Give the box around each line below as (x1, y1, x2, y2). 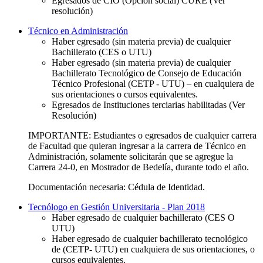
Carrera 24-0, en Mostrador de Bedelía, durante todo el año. (28, 161, 249, 172)
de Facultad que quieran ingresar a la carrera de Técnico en (28, 140, 246, 151)
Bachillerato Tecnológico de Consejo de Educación (52, 68, 241, 78)
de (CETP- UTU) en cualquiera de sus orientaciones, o (52, 244, 255, 254)
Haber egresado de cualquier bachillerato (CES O (52, 212, 235, 222)
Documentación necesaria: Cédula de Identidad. (28, 181, 205, 192)
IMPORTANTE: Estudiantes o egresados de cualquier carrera (28, 130, 257, 140)
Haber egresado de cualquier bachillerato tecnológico (52, 233, 248, 244)
